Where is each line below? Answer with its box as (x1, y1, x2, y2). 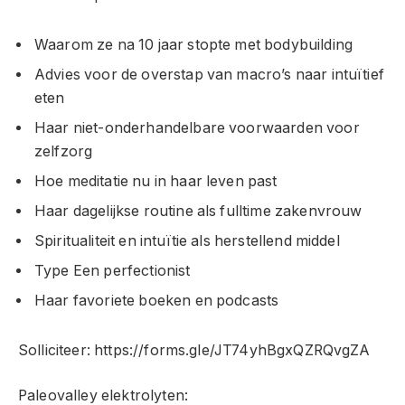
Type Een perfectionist (34, 262, 191, 280)
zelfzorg (34, 143, 93, 161)
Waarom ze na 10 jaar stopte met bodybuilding (34, 36, 353, 54)
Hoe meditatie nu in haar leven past (34, 173, 278, 191)
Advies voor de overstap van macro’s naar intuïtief (34, 66, 384, 84)
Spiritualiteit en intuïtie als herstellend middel (34, 232, 340, 250)
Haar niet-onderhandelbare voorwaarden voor (34, 119, 360, 137)
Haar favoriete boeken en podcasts (34, 292, 279, 310)
